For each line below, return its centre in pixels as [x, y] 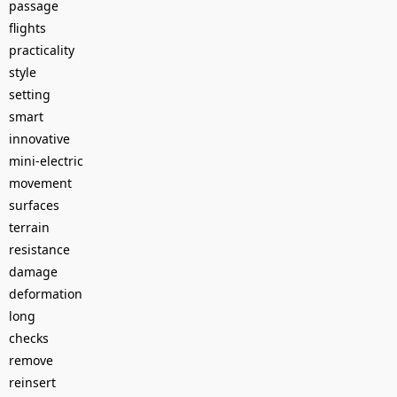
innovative [39, 138]
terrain [29, 227]
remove [31, 360]
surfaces [34, 205]
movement [40, 183]
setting [30, 94]
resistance [39, 249]
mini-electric [46, 160]
